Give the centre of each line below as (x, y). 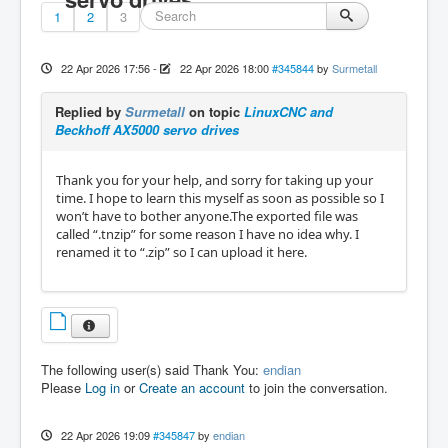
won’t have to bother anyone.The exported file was (207, 216)
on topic (214, 111)
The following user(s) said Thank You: (152, 369)
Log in (102, 387)
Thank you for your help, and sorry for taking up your (214, 180)
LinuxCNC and (288, 111)
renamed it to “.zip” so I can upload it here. (181, 252)
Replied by (90, 111)
